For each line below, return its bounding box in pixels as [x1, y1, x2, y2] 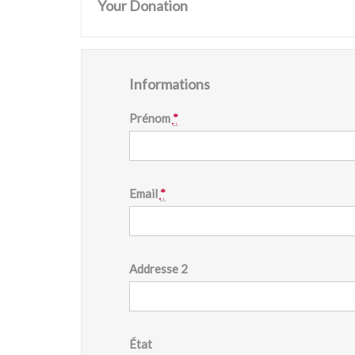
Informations [129, 75, 210, 93]
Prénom [128, 111, 173, 125]
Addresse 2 [128, 261, 188, 276]
